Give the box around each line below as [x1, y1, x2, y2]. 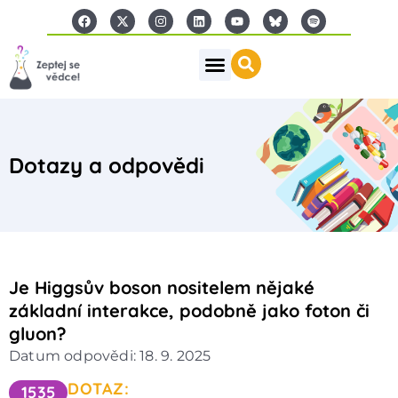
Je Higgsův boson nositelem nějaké [9, 275, 314, 298]
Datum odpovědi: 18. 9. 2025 [9, 346, 211, 364]
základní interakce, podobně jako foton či [9, 298, 370, 322]
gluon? [9, 322, 67, 345]
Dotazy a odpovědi [9, 151, 204, 179]
